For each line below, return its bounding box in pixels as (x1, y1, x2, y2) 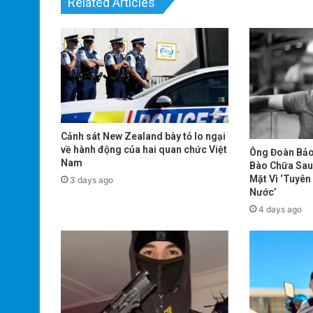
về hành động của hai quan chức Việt (61, 143, 227, 155)
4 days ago (258, 204, 302, 215)
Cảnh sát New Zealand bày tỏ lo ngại (61, 130, 226, 142)
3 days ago (70, 174, 113, 185)
